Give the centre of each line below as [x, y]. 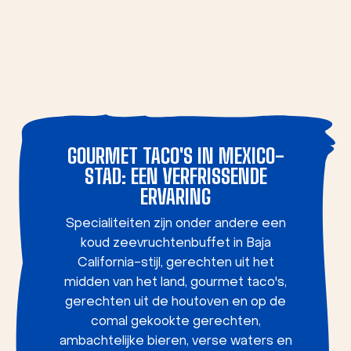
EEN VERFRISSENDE [199, 176]
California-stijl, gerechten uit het [175, 263]
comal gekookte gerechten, [175, 322]
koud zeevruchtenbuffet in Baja [175, 244]
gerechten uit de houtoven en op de [175, 302]
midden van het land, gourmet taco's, [175, 283]
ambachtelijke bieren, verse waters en [175, 342]
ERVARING [175, 197]
